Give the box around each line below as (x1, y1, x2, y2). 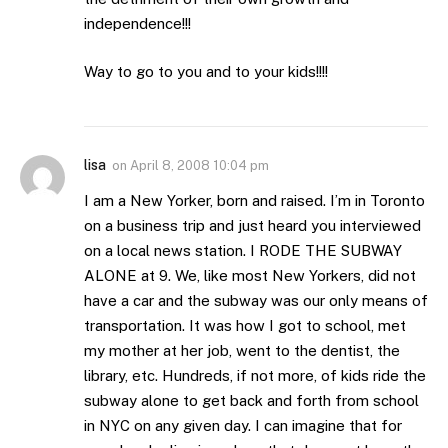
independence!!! (84, 15, 191, 33)
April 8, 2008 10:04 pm (130, 157, 269, 173)
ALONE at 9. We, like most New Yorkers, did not (84, 266, 416, 284)
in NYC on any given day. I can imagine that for (84, 416, 402, 434)
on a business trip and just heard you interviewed (84, 216, 421, 234)
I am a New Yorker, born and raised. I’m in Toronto (84, 191, 425, 209)
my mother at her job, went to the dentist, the (84, 341, 400, 359)
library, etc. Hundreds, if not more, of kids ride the (84, 366, 426, 384)
